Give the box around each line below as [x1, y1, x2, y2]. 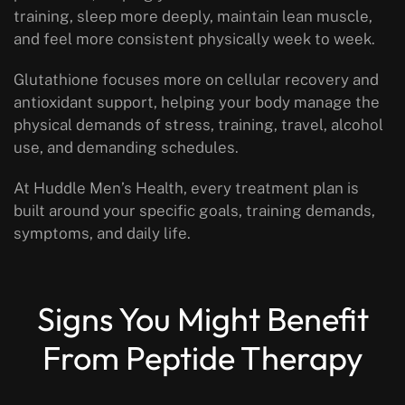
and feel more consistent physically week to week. [14, 30, 375, 49]
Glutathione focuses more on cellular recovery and [14, 71, 379, 89]
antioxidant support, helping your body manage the [14, 93, 380, 112]
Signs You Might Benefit [36, 298, 369, 340]
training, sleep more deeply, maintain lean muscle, [14, 7, 372, 26]
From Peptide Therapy [42, 337, 363, 379]
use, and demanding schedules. [14, 138, 239, 157]
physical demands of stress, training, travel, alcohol [14, 116, 383, 135]
